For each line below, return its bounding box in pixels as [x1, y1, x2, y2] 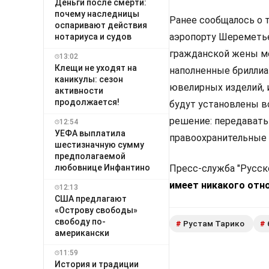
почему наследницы [55, 8, 139, 19]
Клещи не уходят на [55, 62, 137, 73]
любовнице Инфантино [55, 162, 150, 172]
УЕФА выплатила [55, 128, 125, 138]
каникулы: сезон [55, 74, 123, 84]
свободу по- [55, 216, 106, 226]
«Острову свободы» [55, 205, 138, 215]
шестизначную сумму [55, 139, 144, 150]
